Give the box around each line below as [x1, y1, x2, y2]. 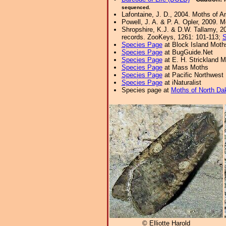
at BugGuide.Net [162, 48, 213, 56]
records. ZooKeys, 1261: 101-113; [121, 33, 222, 41]
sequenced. [121, 5, 150, 10]
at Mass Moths [162, 64, 208, 71]
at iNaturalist [162, 79, 201, 86]
